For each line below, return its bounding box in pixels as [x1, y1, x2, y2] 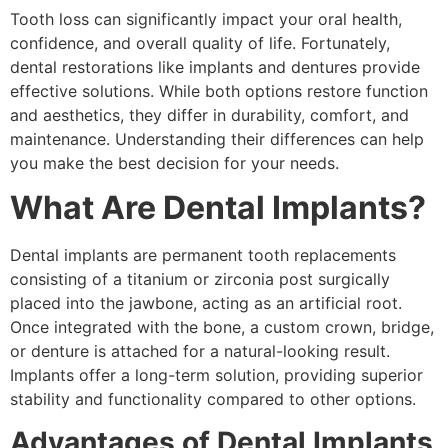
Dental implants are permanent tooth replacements [10, 245, 396, 266]
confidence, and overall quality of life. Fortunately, [10, 32, 390, 53]
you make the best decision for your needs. [10, 152, 339, 173]
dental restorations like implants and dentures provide [10, 56, 420, 77]
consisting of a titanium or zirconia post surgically [10, 269, 390, 290]
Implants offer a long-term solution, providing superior [10, 365, 423, 386]
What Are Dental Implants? [10, 188, 426, 228]
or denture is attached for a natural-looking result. [10, 341, 390, 362]
